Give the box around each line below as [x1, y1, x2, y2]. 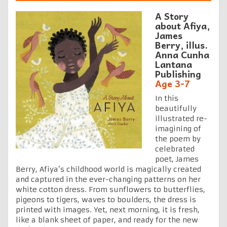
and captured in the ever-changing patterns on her [16, 174, 201, 184]
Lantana [155, 56, 192, 71]
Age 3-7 [155, 75, 190, 91]
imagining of [155, 124, 201, 133]
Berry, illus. [155, 37, 208, 52]
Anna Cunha [155, 47, 209, 62]
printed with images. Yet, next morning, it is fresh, [16, 205, 200, 214]
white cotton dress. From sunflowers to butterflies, [16, 184, 205, 194]
